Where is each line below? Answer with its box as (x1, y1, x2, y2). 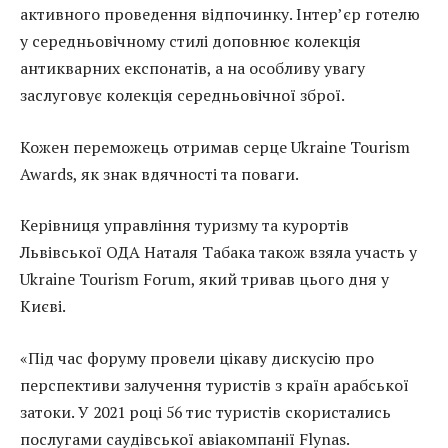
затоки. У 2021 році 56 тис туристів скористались (20, 401, 391, 424)
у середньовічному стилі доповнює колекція (20, 30, 361, 53)
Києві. (20, 295, 66, 318)
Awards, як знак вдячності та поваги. (20, 162, 299, 185)
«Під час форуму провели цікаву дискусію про (20, 347, 374, 370)
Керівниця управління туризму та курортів (20, 214, 349, 237)
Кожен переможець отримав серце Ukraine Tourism (20, 135, 410, 158)
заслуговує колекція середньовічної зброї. (20, 84, 345, 107)
